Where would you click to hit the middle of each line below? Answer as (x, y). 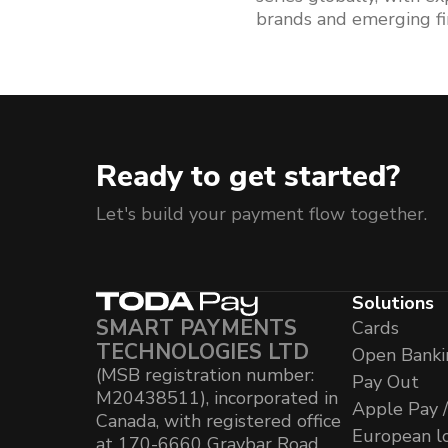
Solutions (393, 303)
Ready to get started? (248, 176)
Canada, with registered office (218, 421)
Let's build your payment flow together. (261, 214)
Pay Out (385, 382)
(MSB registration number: (205, 375)
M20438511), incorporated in (217, 398)
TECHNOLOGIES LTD (202, 352)
